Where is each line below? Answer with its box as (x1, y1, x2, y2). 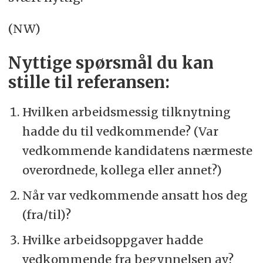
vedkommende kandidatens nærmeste (22, 143, 252, 158)
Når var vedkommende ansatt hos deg (22, 187, 248, 203)
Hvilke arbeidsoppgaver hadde (22, 232, 203, 247)
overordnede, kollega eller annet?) (22, 162, 222, 177)
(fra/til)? (22, 207, 71, 222)
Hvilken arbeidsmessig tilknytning (22, 104, 231, 119)
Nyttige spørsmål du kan (8, 52, 214, 73)
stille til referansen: (8, 72, 170, 93)
